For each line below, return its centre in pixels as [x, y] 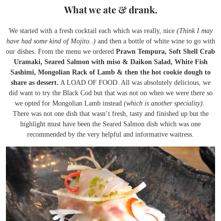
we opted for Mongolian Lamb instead [69, 104]
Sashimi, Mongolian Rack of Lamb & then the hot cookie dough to [110, 73]
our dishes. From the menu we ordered [60, 52]
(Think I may [193, 31]
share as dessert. [35, 83]
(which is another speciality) [163, 104]
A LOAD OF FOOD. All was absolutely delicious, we [134, 83]
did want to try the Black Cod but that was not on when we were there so [110, 93]
